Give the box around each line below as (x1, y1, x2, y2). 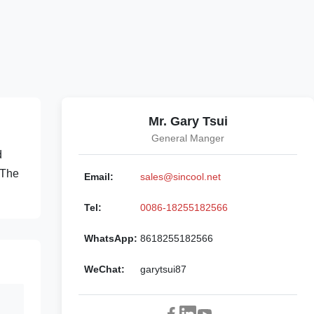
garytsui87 (140, 264, 186, 275)
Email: (84, 171, 114, 182)
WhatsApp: (84, 233, 137, 244)
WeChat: (84, 264, 125, 275)
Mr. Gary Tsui (148, 114, 228, 128)
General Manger (151, 132, 224, 144)
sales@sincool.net (140, 171, 221, 182)
